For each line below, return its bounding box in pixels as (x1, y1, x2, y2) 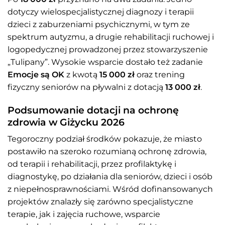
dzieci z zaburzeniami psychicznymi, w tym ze (8, 19, 190, 29)
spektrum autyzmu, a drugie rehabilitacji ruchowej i (8, 32, 214, 42)
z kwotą (64, 69, 99, 79)
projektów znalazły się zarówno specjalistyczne (8, 197, 193, 207)
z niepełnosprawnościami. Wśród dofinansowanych (8, 184, 213, 194)
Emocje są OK (8, 69, 64, 79)
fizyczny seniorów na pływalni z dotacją (8, 82, 165, 92)
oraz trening (135, 69, 185, 79)
